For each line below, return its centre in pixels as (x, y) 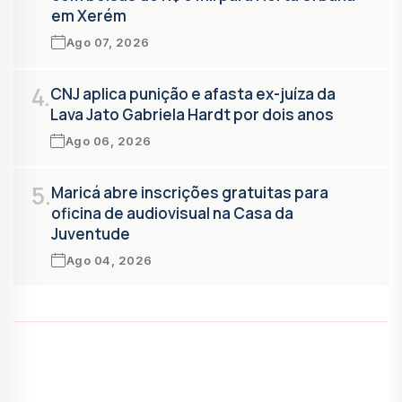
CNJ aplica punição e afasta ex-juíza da (193, 93)
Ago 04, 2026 (109, 260)
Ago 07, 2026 (108, 42)
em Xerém (89, 15)
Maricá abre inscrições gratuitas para (190, 192)
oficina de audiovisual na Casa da (172, 213)
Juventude (91, 233)
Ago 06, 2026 (108, 140)
